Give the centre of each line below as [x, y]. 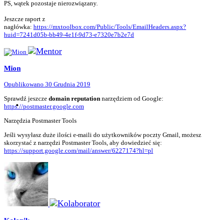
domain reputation [74, 98]
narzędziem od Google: [132, 98]
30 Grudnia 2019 [68, 84]
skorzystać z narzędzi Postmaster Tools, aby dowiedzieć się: [84, 142]
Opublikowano [25, 84]
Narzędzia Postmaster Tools [40, 120]
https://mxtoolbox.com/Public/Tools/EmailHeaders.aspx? [110, 27]
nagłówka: [19, 27]
